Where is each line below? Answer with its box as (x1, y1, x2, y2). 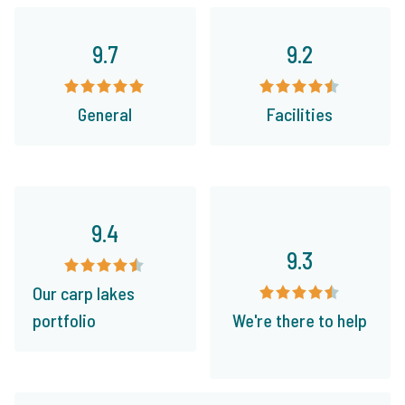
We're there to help (232, 309, 368, 332)
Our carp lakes (33, 282, 135, 305)
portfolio (33, 309, 96, 332)
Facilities (267, 103, 334, 126)
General (78, 103, 133, 126)
